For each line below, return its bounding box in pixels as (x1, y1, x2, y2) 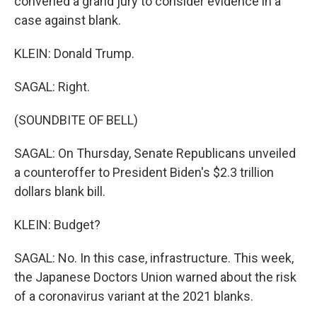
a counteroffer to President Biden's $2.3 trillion (14, 165, 274, 180)
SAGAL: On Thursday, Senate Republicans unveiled (14, 146, 296, 161)
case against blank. (14, 13, 121, 28)
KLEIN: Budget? (14, 217, 100, 232)
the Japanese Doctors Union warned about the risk (14, 270, 296, 284)
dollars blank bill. (14, 184, 105, 199)
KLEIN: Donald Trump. (14, 46, 134, 61)
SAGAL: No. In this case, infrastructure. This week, (14, 250, 294, 265)
